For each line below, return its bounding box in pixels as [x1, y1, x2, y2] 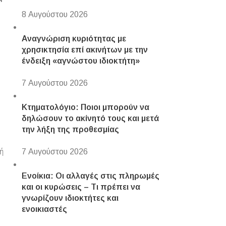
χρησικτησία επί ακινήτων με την [21, 45, 148, 54]
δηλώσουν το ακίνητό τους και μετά [21, 114, 159, 123]
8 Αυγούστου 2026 [21, 10, 88, 19]
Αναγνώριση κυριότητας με [21, 34, 126, 43]
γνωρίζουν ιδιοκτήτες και [21, 194, 119, 202]
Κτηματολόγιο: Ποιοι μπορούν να [21, 103, 149, 111]
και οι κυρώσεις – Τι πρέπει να [21, 183, 140, 191]
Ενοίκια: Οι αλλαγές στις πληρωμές [21, 172, 159, 180]
